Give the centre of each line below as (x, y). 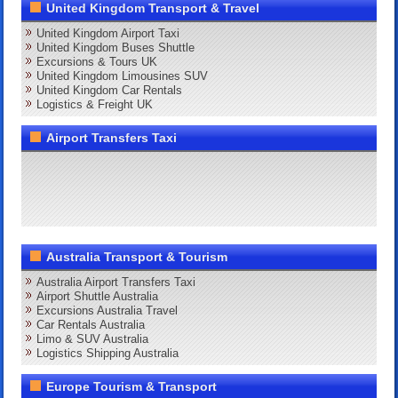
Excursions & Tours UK (97, 61)
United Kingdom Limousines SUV (123, 76)
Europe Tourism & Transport (132, 386)
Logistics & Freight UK (95, 104)
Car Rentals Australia (91, 324)
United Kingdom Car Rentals (110, 90)
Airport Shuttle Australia (98, 296)
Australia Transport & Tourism (137, 256)
